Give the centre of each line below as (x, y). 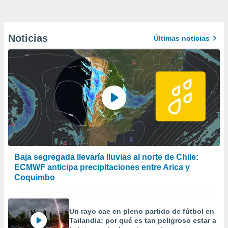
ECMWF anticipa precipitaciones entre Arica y (102, 167)
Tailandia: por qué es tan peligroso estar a (143, 220)
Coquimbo (35, 177)
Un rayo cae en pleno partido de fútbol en (142, 211)
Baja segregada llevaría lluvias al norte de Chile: (106, 157)
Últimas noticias (182, 38)
